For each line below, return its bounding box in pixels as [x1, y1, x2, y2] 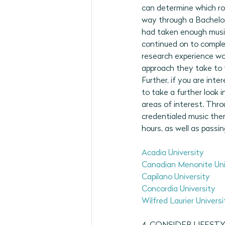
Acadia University [142, 149, 204, 157]
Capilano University [142, 173, 210, 181]
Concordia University [142, 185, 215, 193]
